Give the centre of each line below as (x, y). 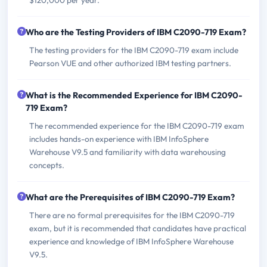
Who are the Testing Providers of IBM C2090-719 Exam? (136, 32)
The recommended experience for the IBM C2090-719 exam (137, 125)
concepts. (47, 165)
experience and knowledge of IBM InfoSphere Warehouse (131, 241)
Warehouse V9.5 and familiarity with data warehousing (128, 152)
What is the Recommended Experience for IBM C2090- (134, 95)
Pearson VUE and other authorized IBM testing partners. (130, 63)
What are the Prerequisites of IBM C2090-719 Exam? (130, 197)
